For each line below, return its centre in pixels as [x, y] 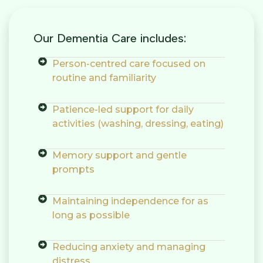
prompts [73, 170]
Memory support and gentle [119, 156]
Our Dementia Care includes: [110, 38]
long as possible [91, 215]
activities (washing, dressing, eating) [138, 124]
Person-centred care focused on [129, 64]
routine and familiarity [104, 78]
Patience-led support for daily [123, 110]
